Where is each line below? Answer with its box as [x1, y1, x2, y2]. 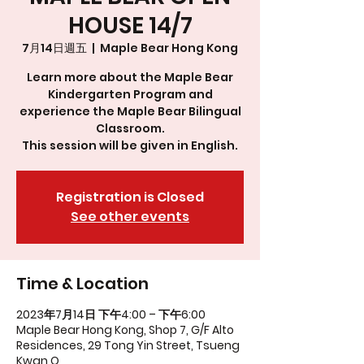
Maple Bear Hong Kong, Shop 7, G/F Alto [16, 322, 234, 338]
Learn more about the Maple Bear [27, 69, 233, 85]
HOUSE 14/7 [67, 10, 193, 41]
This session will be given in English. [22, 137, 238, 154]
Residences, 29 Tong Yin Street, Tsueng [16, 337, 240, 353]
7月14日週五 [22, 40, 87, 56]
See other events [71, 207, 189, 226]
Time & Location [16, 272, 149, 295]
